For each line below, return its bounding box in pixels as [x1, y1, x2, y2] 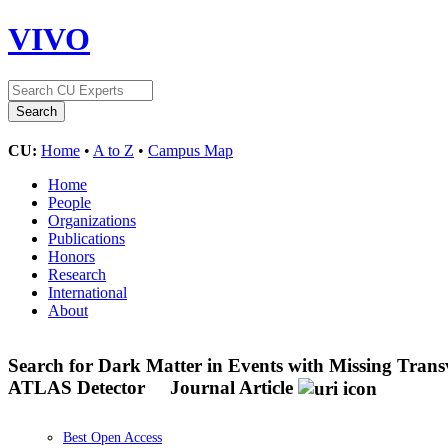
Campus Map [148, 141, 233, 159]
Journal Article [170, 376, 293, 398]
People [48, 193, 91, 211]
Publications [48, 229, 125, 247]
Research [48, 265, 106, 283]
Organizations [48, 211, 136, 229]
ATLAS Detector [8, 376, 150, 398]
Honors [48, 247, 95, 265]
